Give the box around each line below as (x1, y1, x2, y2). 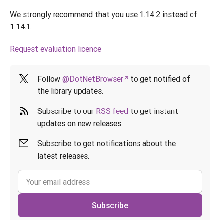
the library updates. (37, 86, 103, 96)
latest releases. (37, 151, 89, 161)
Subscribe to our (37, 106, 96, 116)
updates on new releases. (37, 118, 123, 128)
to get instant (128, 106, 178, 116)
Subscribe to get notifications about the (37, 138, 176, 148)
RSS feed (96, 106, 128, 116)
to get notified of (128, 74, 190, 83)
